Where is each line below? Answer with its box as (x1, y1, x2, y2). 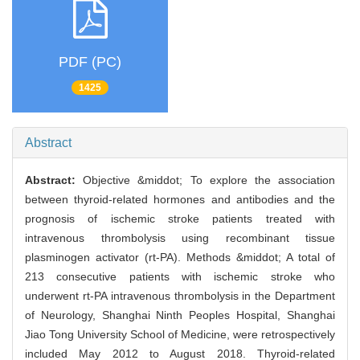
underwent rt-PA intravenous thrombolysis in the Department (25, 289, 335, 303)
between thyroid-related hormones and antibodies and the (25, 193, 335, 207)
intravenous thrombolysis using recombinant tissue (25, 231, 335, 245)
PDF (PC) (59, 53, 121, 70)
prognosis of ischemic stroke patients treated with (25, 212, 335, 226)
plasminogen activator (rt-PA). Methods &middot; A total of (25, 251, 335, 264)
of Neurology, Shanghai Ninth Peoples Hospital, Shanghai (25, 309, 335, 322)
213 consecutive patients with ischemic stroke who (25, 270, 335, 284)
